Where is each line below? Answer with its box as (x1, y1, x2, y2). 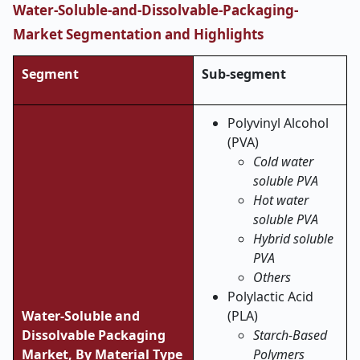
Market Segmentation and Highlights (13, 25, 264, 43)
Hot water (253, 191, 309, 209)
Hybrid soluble (253, 230, 333, 247)
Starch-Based (253, 326, 327, 344)
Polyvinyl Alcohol (227, 114, 329, 132)
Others (253, 268, 291, 286)
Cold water (253, 153, 313, 170)
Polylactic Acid (227, 288, 313, 305)
